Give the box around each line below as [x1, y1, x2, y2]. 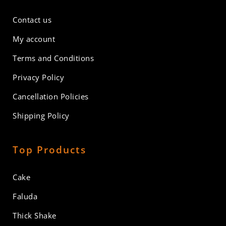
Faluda [13, 191, 37, 201]
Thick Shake [13, 210, 56, 220]
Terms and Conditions [13, 52, 94, 63]
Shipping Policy [13, 110, 70, 121]
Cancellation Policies [13, 91, 89, 101]
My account [13, 33, 55, 44]
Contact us [13, 14, 51, 25]
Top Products [13, 143, 86, 156]
